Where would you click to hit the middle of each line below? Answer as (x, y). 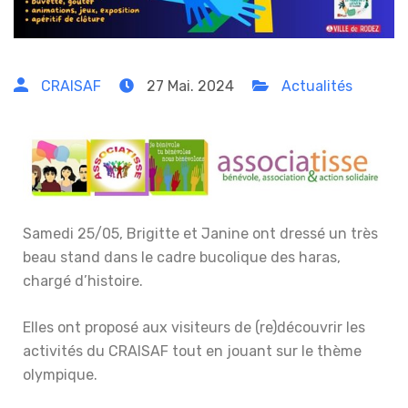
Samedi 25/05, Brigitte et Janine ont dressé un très (200, 233)
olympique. (60, 374)
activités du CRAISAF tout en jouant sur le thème (192, 351)
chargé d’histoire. (83, 280)
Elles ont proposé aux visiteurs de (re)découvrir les (194, 327)
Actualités (317, 87)
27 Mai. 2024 (189, 87)
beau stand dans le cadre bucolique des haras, (182, 257)
